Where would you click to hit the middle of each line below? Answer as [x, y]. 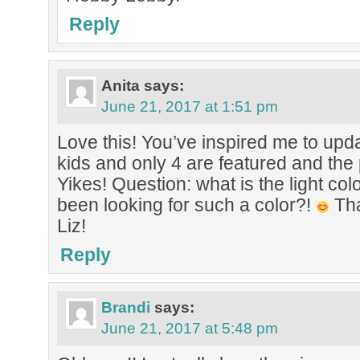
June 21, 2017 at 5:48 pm [190, 328]
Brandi [126, 307]
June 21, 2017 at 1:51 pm [190, 106]
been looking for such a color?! [186, 205]
